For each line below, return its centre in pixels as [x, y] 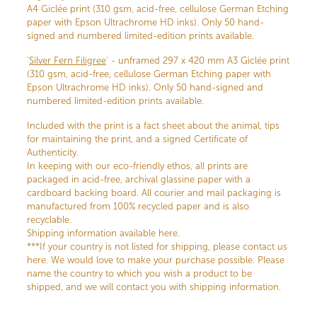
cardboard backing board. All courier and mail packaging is [154, 193]
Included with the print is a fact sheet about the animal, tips [153, 126]
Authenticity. [53, 152]
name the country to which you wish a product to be [139, 273]
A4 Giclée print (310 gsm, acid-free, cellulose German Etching [158, 9]
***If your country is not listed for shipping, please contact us [157, 247]
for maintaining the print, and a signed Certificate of [137, 139]
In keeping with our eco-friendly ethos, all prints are [137, 166]
